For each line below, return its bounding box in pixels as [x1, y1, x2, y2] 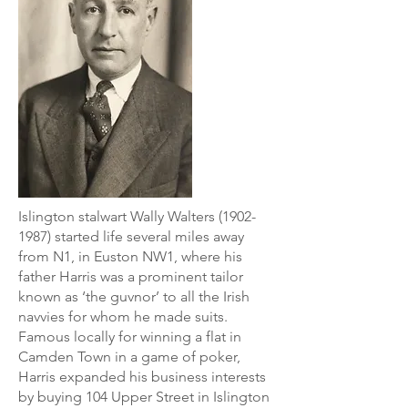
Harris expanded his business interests [18, 368, 266, 385]
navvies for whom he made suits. [18, 308, 228, 325]
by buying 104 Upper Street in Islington [18, 388, 270, 405]
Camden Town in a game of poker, [18, 348, 240, 365]
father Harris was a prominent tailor [18, 268, 243, 285]
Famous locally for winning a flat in [18, 328, 241, 345]
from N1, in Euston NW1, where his [18, 248, 242, 265]
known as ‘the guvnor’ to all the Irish [18, 288, 250, 305]
